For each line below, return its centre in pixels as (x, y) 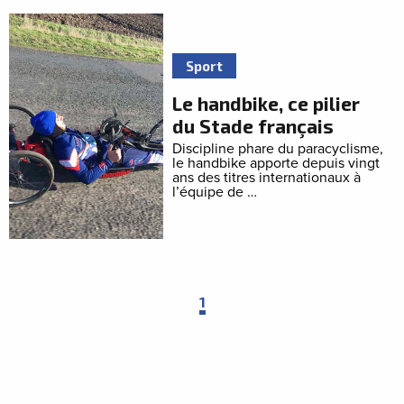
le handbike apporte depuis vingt (276, 163)
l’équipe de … (215, 192)
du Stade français (253, 126)
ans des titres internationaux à (267, 178)
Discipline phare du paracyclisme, (278, 149)
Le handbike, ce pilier (266, 103)
